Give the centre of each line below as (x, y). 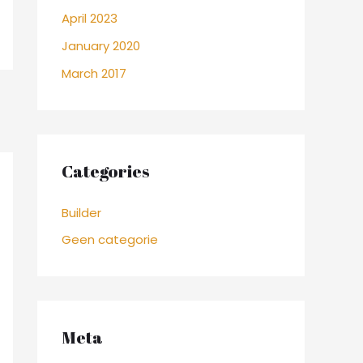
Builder (81, 212)
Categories (106, 171)
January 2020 (101, 45)
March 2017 (94, 73)
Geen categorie (110, 240)
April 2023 (90, 18)
